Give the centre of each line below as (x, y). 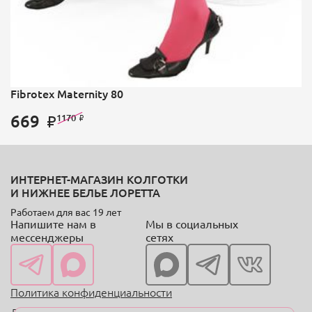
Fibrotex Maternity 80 (67, 94)
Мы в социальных (192, 224)
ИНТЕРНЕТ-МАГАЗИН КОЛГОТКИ (99, 179)
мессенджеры (47, 237)
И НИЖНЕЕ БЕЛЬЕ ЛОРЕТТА (85, 193)
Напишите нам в (53, 224)
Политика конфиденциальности (91, 292)
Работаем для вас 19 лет (66, 212)
